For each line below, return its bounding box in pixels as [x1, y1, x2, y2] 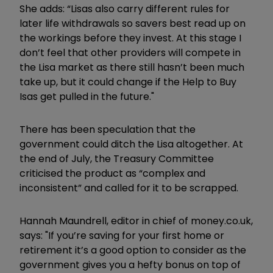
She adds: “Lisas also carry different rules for [19, 2, 230, 16]
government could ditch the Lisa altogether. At [19, 137, 243, 152]
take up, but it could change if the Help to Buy [19, 75, 236, 90]
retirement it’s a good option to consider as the [19, 243, 246, 258]
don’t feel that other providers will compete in [19, 46, 241, 60]
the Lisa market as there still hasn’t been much [19, 60, 244, 75]
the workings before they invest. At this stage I [19, 31, 241, 46]
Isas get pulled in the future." [19, 90, 154, 104]
